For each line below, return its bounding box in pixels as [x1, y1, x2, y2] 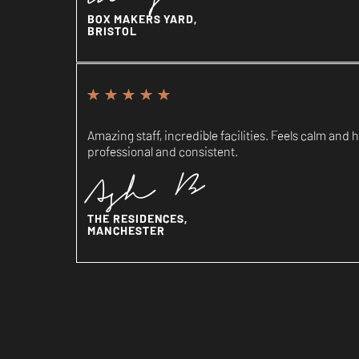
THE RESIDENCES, [87, 210, 188, 227]
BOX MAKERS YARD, [87, 10, 198, 26]
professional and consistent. [87, 141, 238, 159]
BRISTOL [87, 22, 137, 38]
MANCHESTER [87, 222, 165, 239]
